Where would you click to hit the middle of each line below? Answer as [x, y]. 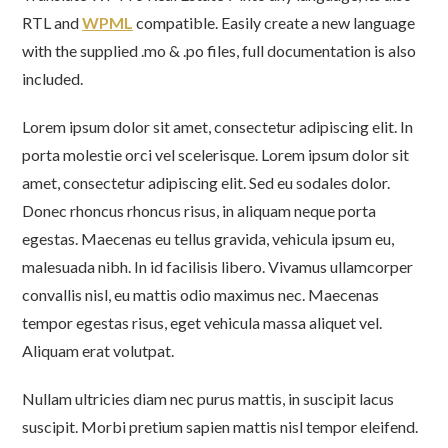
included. [52, 78]
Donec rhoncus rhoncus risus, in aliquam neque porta [199, 210]
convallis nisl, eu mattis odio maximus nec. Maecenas [200, 294]
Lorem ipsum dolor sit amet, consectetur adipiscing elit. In [217, 126]
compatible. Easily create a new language [274, 22]
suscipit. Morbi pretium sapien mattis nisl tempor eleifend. [220, 426]
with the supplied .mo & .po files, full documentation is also [219, 50]
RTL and [52, 22]
